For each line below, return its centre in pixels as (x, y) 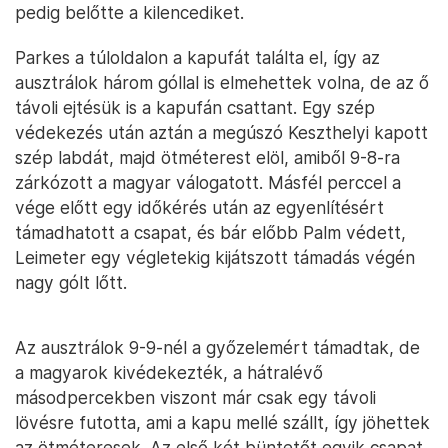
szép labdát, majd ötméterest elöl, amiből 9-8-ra (207, 158)
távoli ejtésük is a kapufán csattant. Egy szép (195, 108)
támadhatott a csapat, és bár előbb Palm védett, (210, 233)
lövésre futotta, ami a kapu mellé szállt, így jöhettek (222, 423)
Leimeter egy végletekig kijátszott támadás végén (215, 258)
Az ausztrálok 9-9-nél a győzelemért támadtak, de (217, 348)
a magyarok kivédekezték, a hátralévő (169, 373)
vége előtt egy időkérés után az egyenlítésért (199, 208)
